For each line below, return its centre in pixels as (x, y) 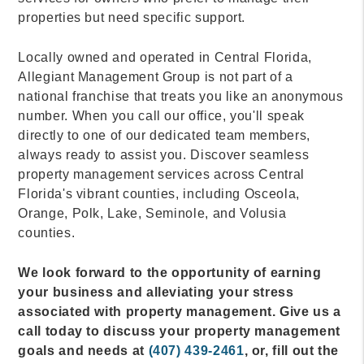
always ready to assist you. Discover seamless (164, 154)
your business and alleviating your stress (156, 292)
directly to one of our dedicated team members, (164, 135)
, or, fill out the (292, 350)
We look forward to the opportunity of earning (170, 272)
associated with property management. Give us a (180, 311)
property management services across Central (161, 174)
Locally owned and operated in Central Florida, (165, 57)
